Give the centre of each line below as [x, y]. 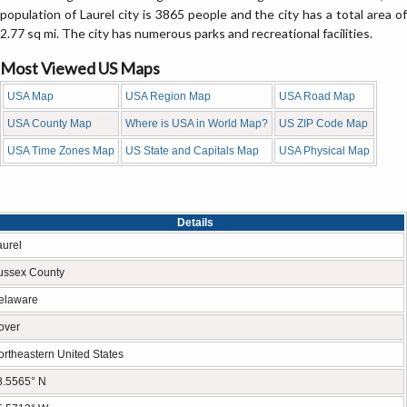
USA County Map [50, 124]
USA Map [30, 96]
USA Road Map [317, 96]
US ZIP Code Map [323, 124]
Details [195, 223]
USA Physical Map [324, 151]
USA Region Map [168, 96]
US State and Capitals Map [192, 151]
